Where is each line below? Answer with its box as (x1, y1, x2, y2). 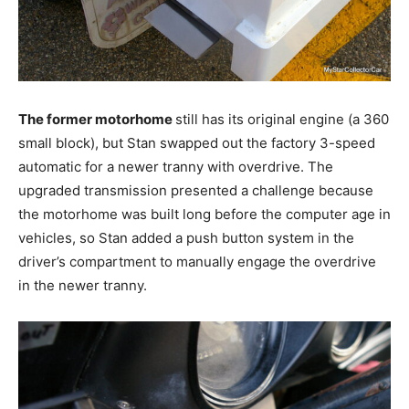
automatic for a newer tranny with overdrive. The (18, 157, 333, 175)
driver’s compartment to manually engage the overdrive (18, 252, 376, 270)
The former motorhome (18, 110, 175, 128)
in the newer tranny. (18, 276, 147, 294)
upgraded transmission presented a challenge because (18, 181, 373, 199)
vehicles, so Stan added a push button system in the (18, 228, 354, 246)
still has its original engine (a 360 (175, 110, 389, 128)
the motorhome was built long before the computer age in (18, 204, 391, 223)
